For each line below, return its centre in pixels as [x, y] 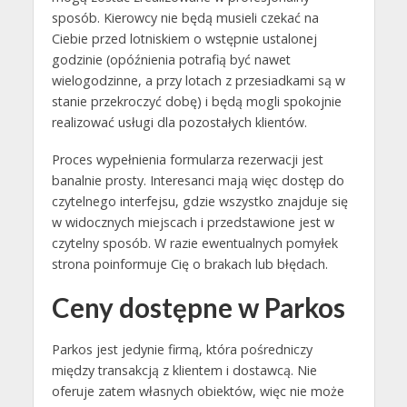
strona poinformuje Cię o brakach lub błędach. [191, 263]
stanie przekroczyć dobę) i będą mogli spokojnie [196, 101]
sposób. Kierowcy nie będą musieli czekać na [185, 17]
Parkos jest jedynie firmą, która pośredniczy [182, 349]
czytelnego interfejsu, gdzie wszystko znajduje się [199, 201]
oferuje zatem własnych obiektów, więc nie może [198, 391]
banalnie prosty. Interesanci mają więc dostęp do [198, 180]
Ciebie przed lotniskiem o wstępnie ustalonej [184, 38]
